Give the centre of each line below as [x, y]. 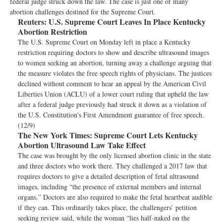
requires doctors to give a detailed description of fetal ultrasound [108, 176]
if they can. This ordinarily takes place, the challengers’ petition [107, 207]
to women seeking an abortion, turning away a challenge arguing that [115, 63]
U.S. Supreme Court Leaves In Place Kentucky [126, 22]
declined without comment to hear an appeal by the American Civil [112, 83]
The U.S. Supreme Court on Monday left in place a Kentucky [104, 42]
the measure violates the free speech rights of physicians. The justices [115, 73]
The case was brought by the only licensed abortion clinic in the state [114, 155]
